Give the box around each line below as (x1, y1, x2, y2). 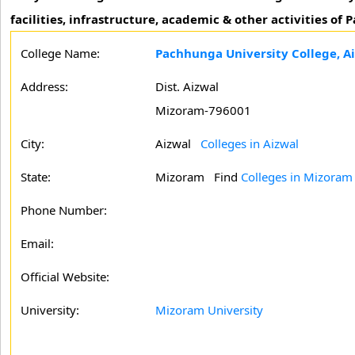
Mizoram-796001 (155, 102, 251, 118)
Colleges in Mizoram (241, 169, 353, 185)
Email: (21, 235, 54, 251)
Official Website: (21, 269, 109, 284)
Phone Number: (21, 202, 107, 218)
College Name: (21, 45, 100, 61)
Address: (21, 78, 68, 94)
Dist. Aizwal (155, 78, 219, 94)
